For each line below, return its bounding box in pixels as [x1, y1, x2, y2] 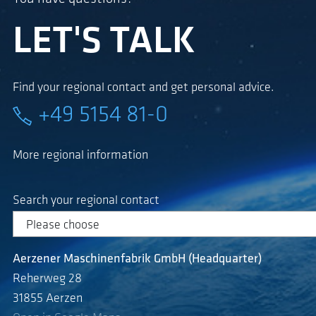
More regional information [13, 149, 148, 162]
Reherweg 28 [13, 272, 82, 286]
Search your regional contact [13, 194, 159, 207]
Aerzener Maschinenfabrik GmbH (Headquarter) [13, 252, 262, 266]
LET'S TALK [13, 23, 195, 62]
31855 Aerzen [13, 291, 83, 305]
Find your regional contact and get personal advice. [13, 81, 274, 95]
